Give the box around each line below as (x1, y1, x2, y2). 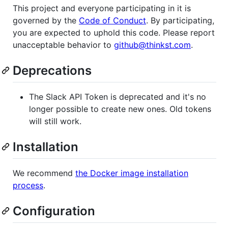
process (13, 180, 43, 191)
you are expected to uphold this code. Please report (13, 27, 215, 38)
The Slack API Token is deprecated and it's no (29, 92, 206, 102)
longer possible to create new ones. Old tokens (29, 104, 211, 115)
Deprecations (13, 63, 92, 78)
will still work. (29, 116, 81, 127)
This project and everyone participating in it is (13, 3, 191, 13)
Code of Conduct (79, 15, 146, 25)
